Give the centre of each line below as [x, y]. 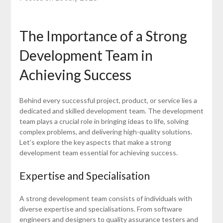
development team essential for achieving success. [98, 153]
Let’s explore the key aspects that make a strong [95, 142]
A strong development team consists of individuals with [106, 199]
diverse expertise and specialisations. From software [101, 209]
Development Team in [86, 56]
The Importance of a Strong [103, 36]
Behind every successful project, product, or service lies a [108, 101]
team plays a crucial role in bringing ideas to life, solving [104, 121]
